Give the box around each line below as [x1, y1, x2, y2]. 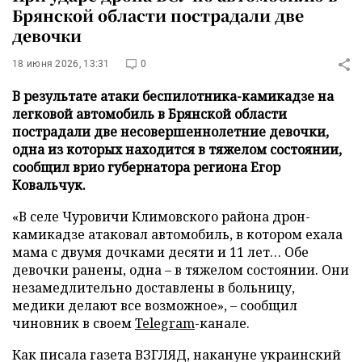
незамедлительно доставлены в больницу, [12, 279, 295, 297]
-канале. [195, 314, 250, 332]
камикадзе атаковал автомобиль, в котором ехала [12, 225, 343, 243]
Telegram [135, 314, 195, 332]
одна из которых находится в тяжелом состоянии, [12, 141, 342, 158]
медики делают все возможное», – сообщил [12, 297, 297, 314]
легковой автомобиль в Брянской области [12, 105, 287, 123]
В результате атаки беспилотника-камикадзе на [12, 87, 334, 105]
